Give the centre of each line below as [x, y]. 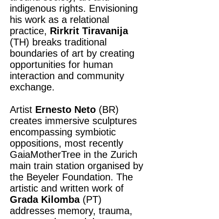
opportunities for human [61, 65]
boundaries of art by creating [72, 53]
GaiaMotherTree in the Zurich [74, 154]
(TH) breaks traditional [58, 42]
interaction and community [67, 76]
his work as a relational [59, 20]
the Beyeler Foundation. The [71, 177]
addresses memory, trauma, [71, 211]
